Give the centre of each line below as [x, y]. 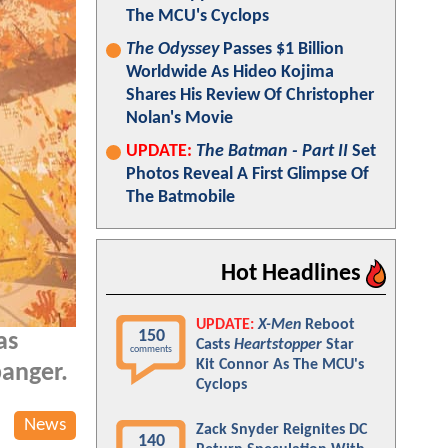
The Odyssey [172, 49]
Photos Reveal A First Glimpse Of [247, 174]
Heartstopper [278, 345]
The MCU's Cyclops [197, 16]
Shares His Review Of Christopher [250, 95]
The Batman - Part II [272, 151]
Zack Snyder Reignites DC [281, 430]
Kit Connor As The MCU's [280, 365]
